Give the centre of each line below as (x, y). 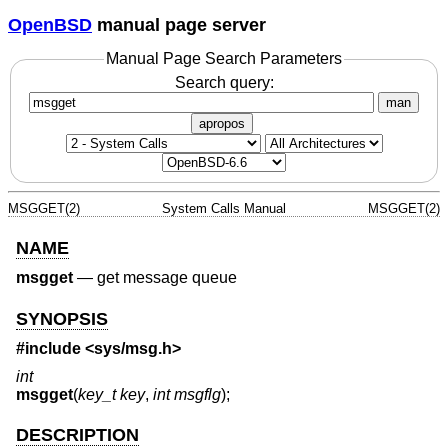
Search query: (224, 82)
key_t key (111, 394)
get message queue (167, 278)
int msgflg (187, 394)
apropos (222, 123)
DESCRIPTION (77, 434)
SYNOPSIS (62, 318)
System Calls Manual (224, 208)
